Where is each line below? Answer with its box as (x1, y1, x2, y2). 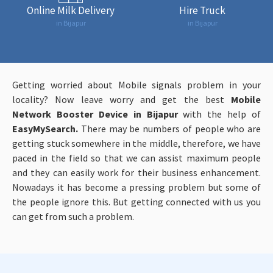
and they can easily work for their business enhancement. (12, 166, 261, 179)
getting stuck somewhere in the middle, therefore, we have (12, 136, 261, 149)
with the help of (183, 107, 261, 120)
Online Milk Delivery (27, 3, 115, 17)
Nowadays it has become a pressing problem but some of (12, 180, 261, 193)
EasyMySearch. (12, 122, 78, 135)
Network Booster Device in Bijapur (12, 107, 183, 120)
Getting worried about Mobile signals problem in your (12, 78, 261, 91)
